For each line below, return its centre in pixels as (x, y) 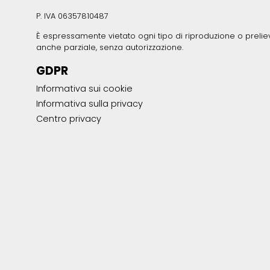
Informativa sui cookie (84, 89)
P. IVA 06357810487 (72, 16)
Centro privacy (69, 119)
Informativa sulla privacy (89, 104)
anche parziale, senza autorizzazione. (110, 48)
